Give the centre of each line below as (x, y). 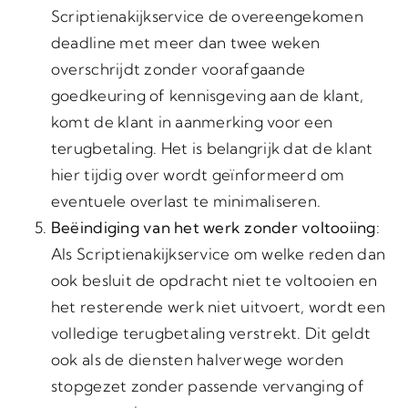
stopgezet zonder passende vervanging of (207, 386)
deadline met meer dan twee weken (185, 42)
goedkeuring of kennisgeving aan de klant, (207, 95)
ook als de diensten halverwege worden (197, 359)
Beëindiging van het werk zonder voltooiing (213, 227)
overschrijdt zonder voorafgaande (178, 69)
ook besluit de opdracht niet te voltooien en (214, 280)
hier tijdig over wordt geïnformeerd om (198, 174)
